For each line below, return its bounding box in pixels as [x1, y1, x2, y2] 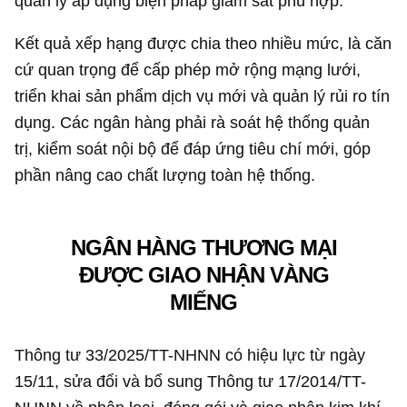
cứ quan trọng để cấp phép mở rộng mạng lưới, [15, 60, 362, 80]
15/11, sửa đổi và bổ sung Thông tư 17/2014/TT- [15, 371, 367, 391]
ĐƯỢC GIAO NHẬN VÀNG [78, 262, 329, 287]
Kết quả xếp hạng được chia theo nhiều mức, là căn [15, 34, 392, 54]
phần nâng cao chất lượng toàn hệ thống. [15, 165, 316, 185]
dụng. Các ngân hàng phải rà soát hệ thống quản [15, 113, 371, 133]
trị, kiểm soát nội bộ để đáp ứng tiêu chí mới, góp [15, 139, 372, 159]
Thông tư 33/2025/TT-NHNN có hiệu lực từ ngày [15, 344, 366, 364]
